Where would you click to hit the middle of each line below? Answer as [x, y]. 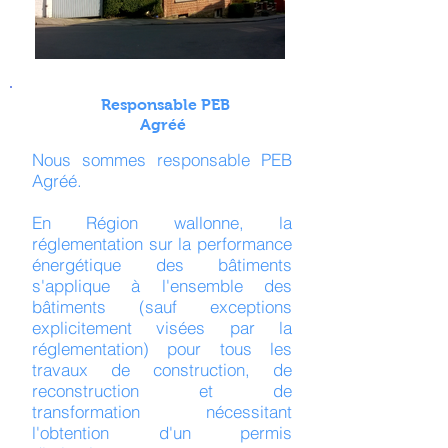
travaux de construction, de [162, 369]
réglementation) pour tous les [162, 348]
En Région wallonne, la [162, 222]
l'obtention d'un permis [162, 432]
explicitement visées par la [162, 327]
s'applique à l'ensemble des [162, 285]
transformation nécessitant [162, 411]
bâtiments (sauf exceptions [162, 306]
